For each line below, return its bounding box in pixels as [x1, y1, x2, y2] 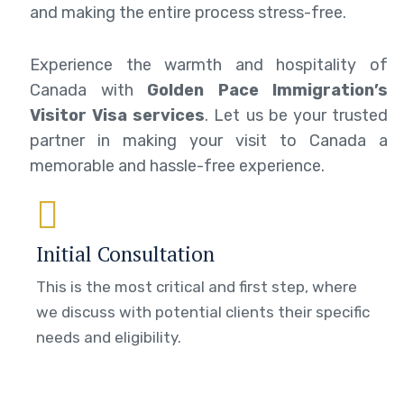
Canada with [30, 79, 147, 100]
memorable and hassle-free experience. [30, 155, 325, 176]
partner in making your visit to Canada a [30, 130, 388, 151]
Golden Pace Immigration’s [147, 79, 388, 100]
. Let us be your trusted [205, 105, 389, 125]
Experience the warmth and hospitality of [30, 54, 388, 75]
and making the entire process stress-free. [30, 2, 346, 23]
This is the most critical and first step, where [36, 277, 357, 296]
